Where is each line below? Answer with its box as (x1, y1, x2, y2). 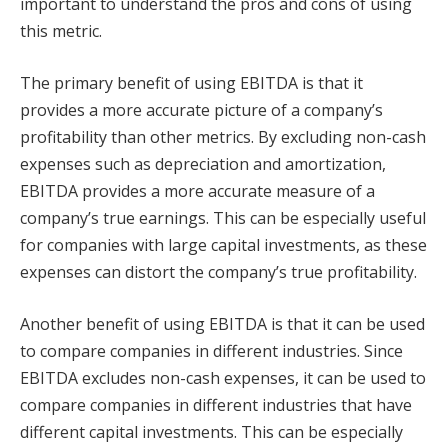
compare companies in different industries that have (20, 393, 412, 416)
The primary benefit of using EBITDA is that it (20, 71, 363, 94)
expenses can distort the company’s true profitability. (20, 260, 417, 283)
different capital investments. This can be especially (20, 420, 403, 443)
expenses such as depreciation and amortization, (20, 152, 386, 175)
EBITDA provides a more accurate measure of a (20, 179, 375, 202)
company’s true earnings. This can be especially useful (20, 206, 426, 229)
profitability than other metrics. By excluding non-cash (20, 125, 426, 148)
